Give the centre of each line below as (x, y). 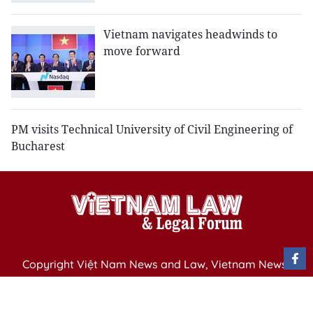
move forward (142, 51)
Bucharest (38, 146)
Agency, (43, 285)
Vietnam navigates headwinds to (190, 35)
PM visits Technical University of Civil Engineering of (152, 130)
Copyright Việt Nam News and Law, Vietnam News (155, 264)
